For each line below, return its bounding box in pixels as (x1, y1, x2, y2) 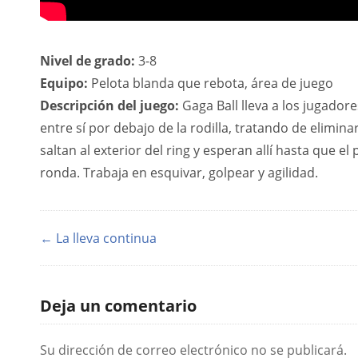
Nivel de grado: (40, 52, 135, 70)
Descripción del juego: (40, 97, 179, 114)
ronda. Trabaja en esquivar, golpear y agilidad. (40, 164, 318, 181)
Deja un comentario (40, 295, 197, 317)
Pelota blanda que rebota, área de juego (88, 74, 333, 92)
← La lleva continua (40, 229, 157, 247)
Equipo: (40, 74, 88, 92)
